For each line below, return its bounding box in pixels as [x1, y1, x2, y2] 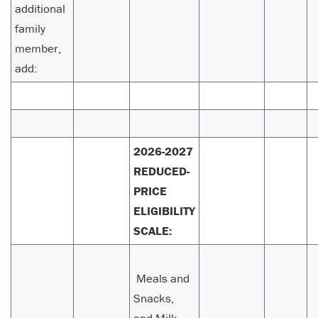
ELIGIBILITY [133, 203, 195, 219]
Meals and [133, 270, 190, 287]
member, [15, 40, 61, 57]
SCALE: [133, 223, 172, 239]
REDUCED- [133, 163, 190, 180]
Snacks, [133, 290, 174, 307]
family [15, 21, 45, 37]
